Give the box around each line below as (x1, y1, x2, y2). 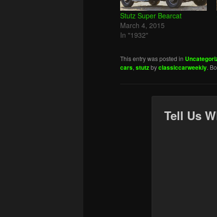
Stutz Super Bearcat (120, 11, 182, 21)
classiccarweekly (158, 63, 207, 72)
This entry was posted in (120, 54, 185, 63)
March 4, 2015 (120, 20, 165, 31)
